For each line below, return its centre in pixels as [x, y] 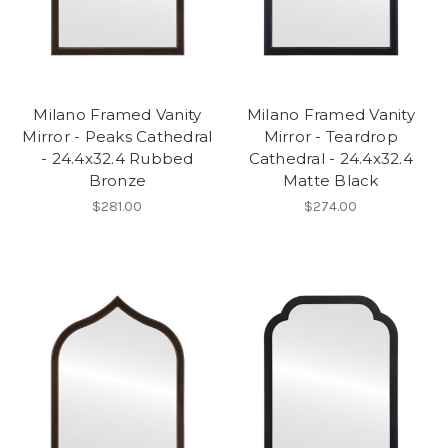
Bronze [117, 180]
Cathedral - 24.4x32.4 [330, 158]
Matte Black [330, 180]
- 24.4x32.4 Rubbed [117, 158]
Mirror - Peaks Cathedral [117, 136]
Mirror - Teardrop [330, 136]
